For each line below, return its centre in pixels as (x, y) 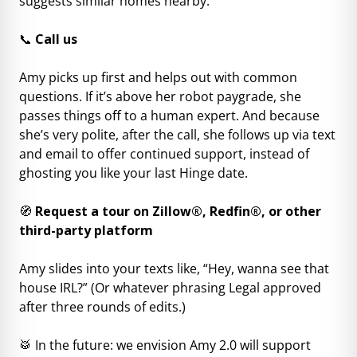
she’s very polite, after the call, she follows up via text (177, 135)
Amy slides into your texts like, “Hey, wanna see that (174, 269)
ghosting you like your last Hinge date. (133, 173)
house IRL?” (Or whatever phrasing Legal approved (170, 288)
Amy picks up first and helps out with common (158, 78)
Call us (56, 39)
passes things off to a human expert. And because (169, 116)
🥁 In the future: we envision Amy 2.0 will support (165, 345)
